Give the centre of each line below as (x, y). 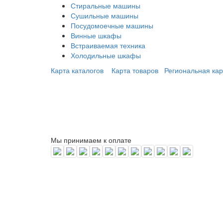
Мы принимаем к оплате (91, 140)
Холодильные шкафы (106, 55)
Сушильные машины (105, 15)
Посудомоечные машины (112, 25)
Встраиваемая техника (108, 45)
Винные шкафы (96, 35)
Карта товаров (135, 70)
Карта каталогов (77, 70)
